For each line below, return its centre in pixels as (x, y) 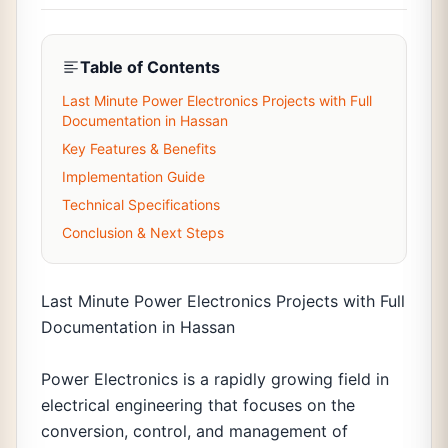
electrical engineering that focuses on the (198, 405)
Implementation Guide (133, 176)
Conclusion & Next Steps (143, 232)
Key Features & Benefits (139, 148)
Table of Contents (150, 67)
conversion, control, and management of (194, 431)
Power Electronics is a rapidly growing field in (215, 379)
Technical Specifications (141, 204)
